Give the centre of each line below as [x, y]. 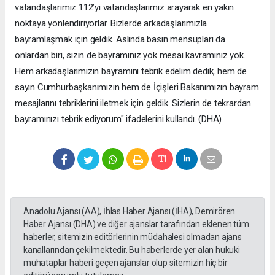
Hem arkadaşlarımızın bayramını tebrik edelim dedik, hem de [131, 71]
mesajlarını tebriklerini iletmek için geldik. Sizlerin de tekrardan [133, 103]
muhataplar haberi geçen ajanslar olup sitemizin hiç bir [126, 262]
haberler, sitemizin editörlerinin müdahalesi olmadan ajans [133, 237]
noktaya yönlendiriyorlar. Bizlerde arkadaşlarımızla [111, 23]
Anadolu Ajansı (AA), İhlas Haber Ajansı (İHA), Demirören [130, 211]
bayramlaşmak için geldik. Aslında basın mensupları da [120, 39]
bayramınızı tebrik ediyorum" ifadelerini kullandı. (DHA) [118, 119]
